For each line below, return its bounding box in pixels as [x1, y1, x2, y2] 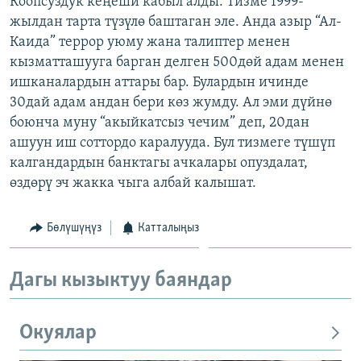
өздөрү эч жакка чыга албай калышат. [10, 175, 256, 191]
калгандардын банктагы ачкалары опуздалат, [10, 155, 308, 171]
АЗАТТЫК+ [29, 38, 77, 50]
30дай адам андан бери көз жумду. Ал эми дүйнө [10, 94, 332, 110]
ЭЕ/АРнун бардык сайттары [27, 115, 198, 131]
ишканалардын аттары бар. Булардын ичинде [10, 74, 309, 90]
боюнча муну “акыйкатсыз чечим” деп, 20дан [10, 114, 309, 131]
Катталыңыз [138, 221, 199, 234]
